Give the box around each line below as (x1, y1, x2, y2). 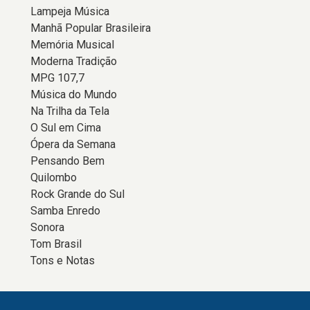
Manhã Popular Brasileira (30, 21, 151, 35)
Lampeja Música (30, 5, 109, 18)
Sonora (30, 221, 64, 234)
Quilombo (30, 171, 77, 184)
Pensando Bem (30, 154, 104, 167)
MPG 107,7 (30, 71, 84, 84)
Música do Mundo (30, 88, 117, 101)
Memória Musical (30, 38, 114, 51)
